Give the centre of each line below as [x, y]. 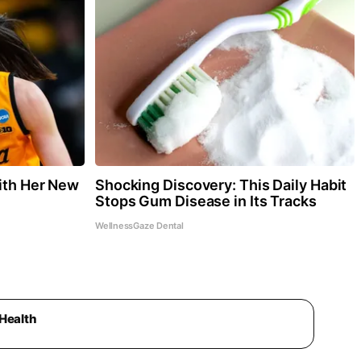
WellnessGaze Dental [139, 225]
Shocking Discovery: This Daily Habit [221, 185]
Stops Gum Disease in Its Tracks [205, 201]
